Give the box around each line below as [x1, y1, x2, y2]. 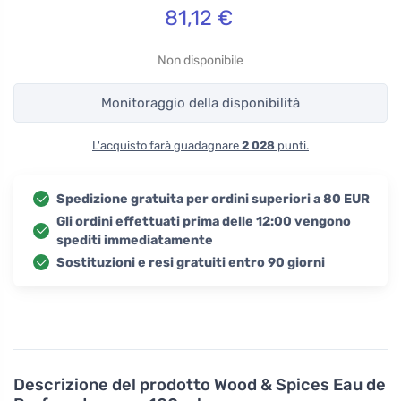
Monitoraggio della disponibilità [101, 94, 300, 111]
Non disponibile [158, 52, 243, 68]
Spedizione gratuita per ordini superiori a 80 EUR [56, 191, 370, 207]
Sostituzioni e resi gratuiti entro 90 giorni [56, 254, 325, 270]
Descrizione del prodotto [13, 374, 214, 395]
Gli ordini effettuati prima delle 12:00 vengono [56, 213, 351, 229]
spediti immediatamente [56, 232, 213, 248]
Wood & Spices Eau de [214, 374, 386, 395]
